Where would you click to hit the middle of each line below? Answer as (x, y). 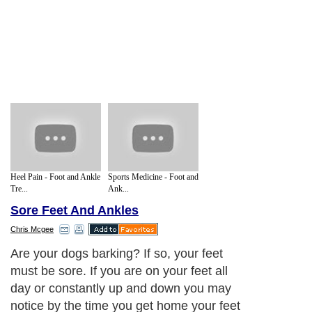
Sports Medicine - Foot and (153, 177)
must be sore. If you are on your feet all (119, 271)
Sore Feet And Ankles (75, 211)
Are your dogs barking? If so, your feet (117, 254)
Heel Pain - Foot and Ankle (55, 177)
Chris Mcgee (32, 229)
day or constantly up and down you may (121, 289)
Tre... (19, 188)
